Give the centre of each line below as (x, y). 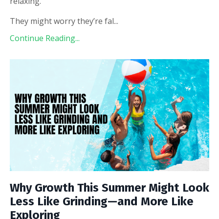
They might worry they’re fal (62, 21)
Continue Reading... (45, 38)
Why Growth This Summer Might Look (109, 188)
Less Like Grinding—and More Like (102, 202)
